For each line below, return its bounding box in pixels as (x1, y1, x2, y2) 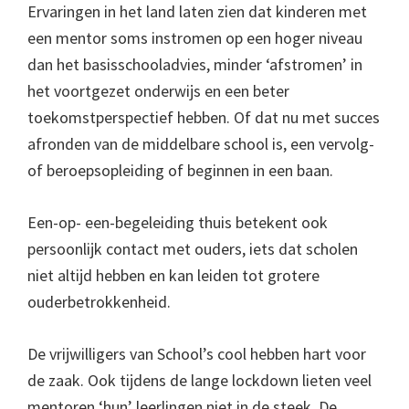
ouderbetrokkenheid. (27, 291, 171, 312)
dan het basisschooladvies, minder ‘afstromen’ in (27, 54, 362, 75)
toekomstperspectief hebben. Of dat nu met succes (27, 107, 380, 128)
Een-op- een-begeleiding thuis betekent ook (27, 212, 328, 233)
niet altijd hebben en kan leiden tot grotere (27, 265, 320, 286)
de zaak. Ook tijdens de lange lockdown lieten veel (27, 370, 372, 391)
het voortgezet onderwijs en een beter (27, 80, 289, 101)
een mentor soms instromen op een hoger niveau (27, 27, 362, 48)
